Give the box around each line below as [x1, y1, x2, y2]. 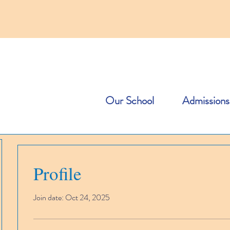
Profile [33, 161, 82, 185]
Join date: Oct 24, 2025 [33, 191, 110, 203]
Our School [105, 93, 154, 108]
